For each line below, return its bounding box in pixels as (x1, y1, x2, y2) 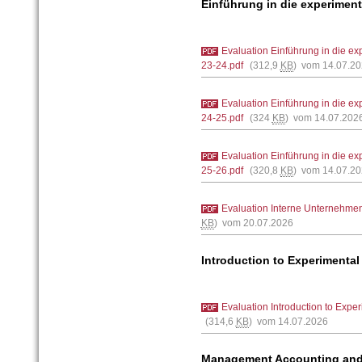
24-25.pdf (200, 112, 243, 124)
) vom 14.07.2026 (248, 315, 328, 327)
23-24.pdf (200, 59, 243, 71)
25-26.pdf (200, 164, 243, 176)
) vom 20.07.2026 (213, 217, 293, 229)
